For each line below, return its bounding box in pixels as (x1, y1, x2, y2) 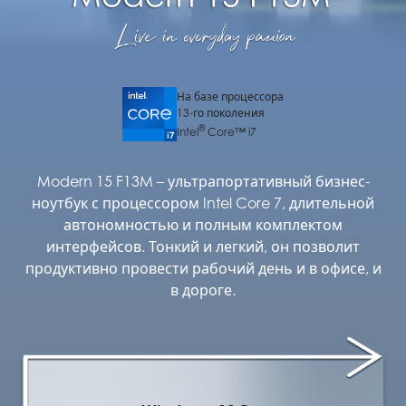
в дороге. (170, 281, 236, 300)
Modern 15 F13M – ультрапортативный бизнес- (36, 172, 370, 191)
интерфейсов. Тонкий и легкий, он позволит (46, 237, 360, 256)
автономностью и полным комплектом (63, 216, 343, 235)
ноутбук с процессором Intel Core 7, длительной (32, 194, 374, 213)
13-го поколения (177, 105, 265, 120)
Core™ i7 (205, 124, 256, 139)
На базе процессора (177, 89, 284, 103)
